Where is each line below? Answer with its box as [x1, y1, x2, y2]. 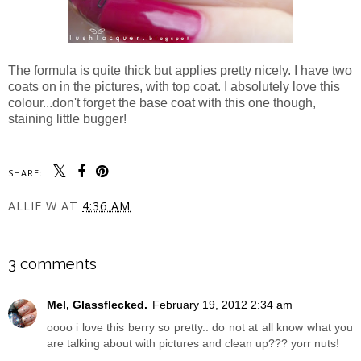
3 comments [8, 254, 97, 272]
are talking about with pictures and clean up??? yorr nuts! [47, 337, 339, 351]
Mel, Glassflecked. [47, 298, 147, 312]
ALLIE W [8, 197, 57, 214]
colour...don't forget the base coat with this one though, [8, 95, 316, 110]
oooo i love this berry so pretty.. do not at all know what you [47, 321, 353, 334]
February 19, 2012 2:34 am [152, 298, 293, 312]
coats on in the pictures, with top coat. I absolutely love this [8, 79, 340, 93]
